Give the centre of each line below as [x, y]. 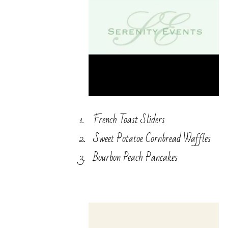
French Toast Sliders [129, 120]
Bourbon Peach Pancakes [135, 157]
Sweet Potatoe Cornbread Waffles [152, 138]
